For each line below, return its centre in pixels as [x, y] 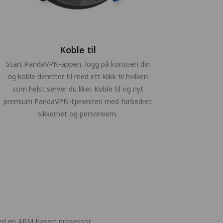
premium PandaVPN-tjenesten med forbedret [78, 101]
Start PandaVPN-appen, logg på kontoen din [78, 64]
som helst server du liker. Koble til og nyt [78, 89]
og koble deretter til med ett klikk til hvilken [78, 76]
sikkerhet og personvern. [78, 114]
